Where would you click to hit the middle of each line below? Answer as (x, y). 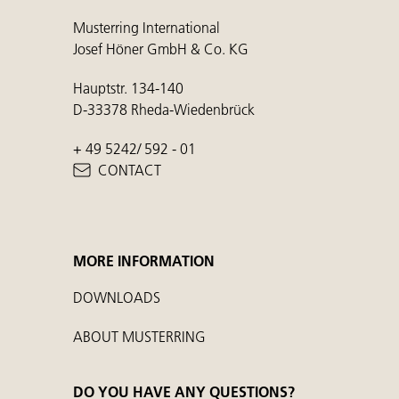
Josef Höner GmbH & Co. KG (161, 49)
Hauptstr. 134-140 (128, 88)
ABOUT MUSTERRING (139, 337)
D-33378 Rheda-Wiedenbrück (164, 110)
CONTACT (130, 170)
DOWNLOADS (117, 297)
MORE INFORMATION (144, 261)
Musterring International (147, 28)
